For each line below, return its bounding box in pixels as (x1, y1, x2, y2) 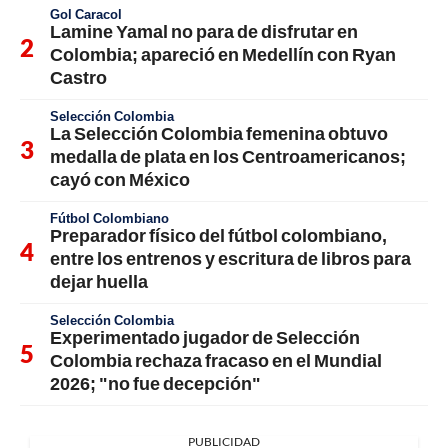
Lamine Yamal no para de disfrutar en (50, 19, 358, 42)
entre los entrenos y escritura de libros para (50, 246, 411, 269)
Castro (50, 65, 107, 88)
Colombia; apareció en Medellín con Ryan (50, 42, 396, 65)
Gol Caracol (50, 5, 122, 22)
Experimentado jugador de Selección (50, 325, 360, 348)
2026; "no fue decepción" (50, 371, 261, 394)
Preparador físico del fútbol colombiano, (50, 223, 387, 246)
